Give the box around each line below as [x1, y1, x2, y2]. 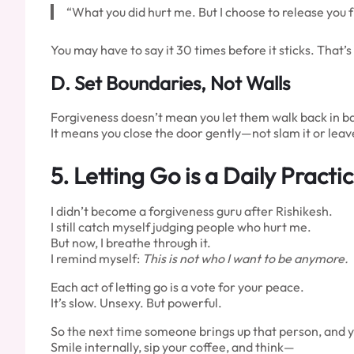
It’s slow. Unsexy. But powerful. [51, 294, 222, 311]
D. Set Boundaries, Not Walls [51, 70, 290, 95]
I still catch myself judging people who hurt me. [51, 218, 311, 235]
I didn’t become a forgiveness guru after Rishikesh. [51, 202, 333, 219]
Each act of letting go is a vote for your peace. [51, 278, 304, 295]
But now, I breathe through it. [51, 234, 211, 250]
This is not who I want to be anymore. [142, 250, 348, 266]
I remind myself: [51, 250, 142, 266]
